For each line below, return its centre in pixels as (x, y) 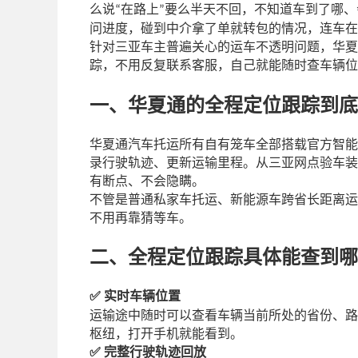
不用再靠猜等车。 (141, 217)
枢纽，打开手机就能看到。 (166, 333)
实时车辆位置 (142, 296)
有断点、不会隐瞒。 (147, 181)
